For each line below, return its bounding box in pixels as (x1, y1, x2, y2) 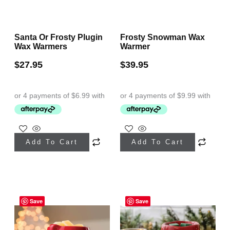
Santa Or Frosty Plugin (14, 33, 103, 42)
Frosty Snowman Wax (120, 33, 205, 42)
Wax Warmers (14, 42, 67, 51)
